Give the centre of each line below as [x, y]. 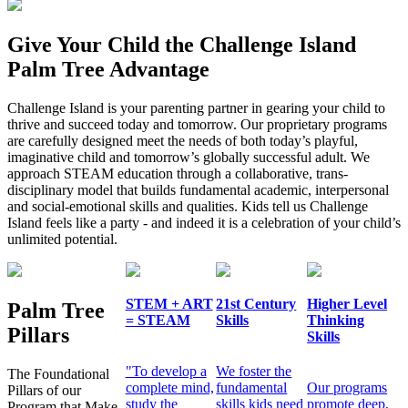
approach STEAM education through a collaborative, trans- [178, 174]
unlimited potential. [62, 240]
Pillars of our [44, 390]
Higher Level [347, 304]
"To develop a [166, 371]
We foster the [254, 371]
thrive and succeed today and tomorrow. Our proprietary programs [197, 125]
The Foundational [58, 373]
